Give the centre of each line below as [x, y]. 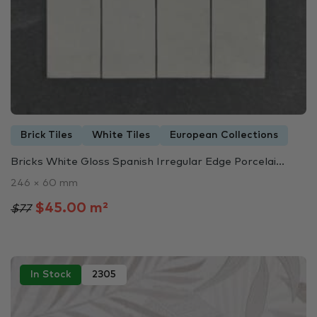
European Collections [224, 136]
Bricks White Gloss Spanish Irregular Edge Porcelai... [148, 162]
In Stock [51, 274]
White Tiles [121, 136]
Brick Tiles [46, 136]
